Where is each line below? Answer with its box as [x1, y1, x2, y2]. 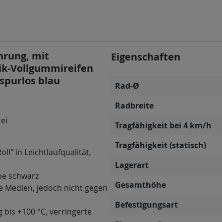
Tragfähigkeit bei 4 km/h [115, 120, 212, 131]
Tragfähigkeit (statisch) [115, 140, 206, 151]
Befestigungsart [115, 199, 178, 210]
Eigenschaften [111, 50, 180, 63]
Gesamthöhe [115, 179, 166, 190]
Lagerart [115, 160, 149, 170]
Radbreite [115, 100, 154, 111]
